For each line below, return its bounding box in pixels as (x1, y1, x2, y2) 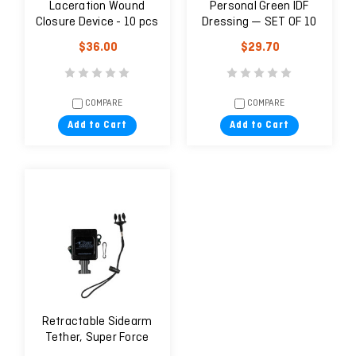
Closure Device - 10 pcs (35, 14, 159, 31)
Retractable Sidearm (41, 314, 153, 331)
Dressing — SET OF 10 (202, 14, 316, 31)
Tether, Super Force (44, 330, 149, 346)
